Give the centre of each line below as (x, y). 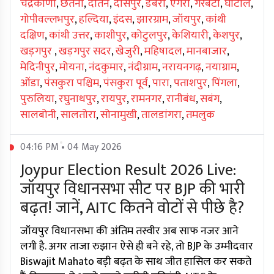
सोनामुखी (119, 115)
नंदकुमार (106, 68)
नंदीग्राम (143, 68)
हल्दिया (94, 20)
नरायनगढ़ (182, 68)
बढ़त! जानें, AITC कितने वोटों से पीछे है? (132, 209)
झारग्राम (152, 20)
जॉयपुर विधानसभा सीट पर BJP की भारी (132, 190)
